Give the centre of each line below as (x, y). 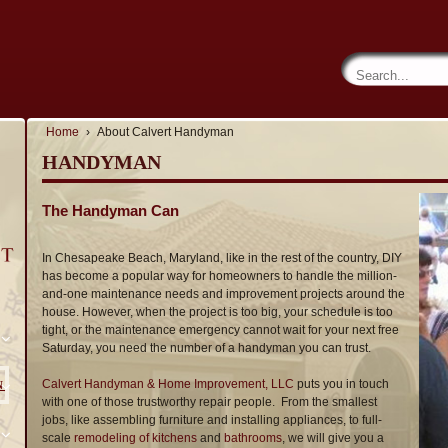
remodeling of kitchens (135, 437)
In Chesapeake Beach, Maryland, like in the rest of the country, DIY (222, 257)
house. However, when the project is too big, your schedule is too (217, 311)
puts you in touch (341, 383)
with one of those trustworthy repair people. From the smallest (209, 401)
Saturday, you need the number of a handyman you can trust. (206, 347)
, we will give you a (333, 437)
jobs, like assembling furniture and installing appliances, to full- (212, 419)
